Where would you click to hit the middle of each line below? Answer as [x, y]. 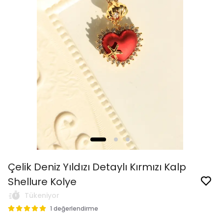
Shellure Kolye [42, 182]
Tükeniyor [42, 195]
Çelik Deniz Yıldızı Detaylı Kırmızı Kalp [97, 167]
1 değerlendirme [74, 208]
